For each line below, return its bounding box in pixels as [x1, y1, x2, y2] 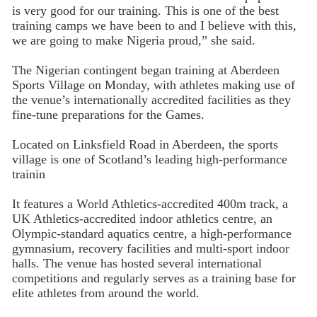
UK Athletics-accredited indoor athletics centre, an [11, 211, 272, 226]
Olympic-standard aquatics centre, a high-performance [11, 226, 292, 241]
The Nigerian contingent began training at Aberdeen [11, 63, 279, 78]
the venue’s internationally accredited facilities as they [11, 93, 291, 108]
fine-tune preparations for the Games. [11, 108, 204, 122]
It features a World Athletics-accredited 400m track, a [11, 196, 288, 211]
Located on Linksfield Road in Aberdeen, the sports [11, 137, 278, 152]
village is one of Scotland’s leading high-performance [11, 152, 287, 167]
